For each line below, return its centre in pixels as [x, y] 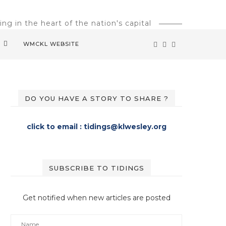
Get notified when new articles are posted [96, 198]
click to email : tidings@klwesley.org [96, 127]
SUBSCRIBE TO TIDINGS [96, 168]
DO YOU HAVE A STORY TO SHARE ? [96, 98]
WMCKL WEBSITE [51, 44]
